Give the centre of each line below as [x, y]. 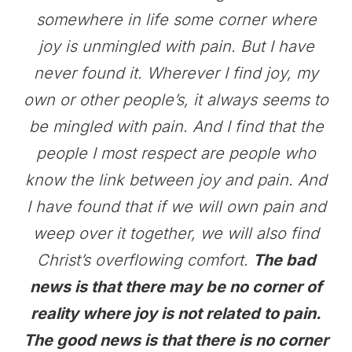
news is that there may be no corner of [176, 286]
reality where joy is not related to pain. [176, 313]
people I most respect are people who [176, 153]
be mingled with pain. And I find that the [176, 126]
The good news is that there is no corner [176, 340]
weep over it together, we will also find [176, 233]
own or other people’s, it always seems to [176, 99]
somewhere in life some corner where [176, 19]
